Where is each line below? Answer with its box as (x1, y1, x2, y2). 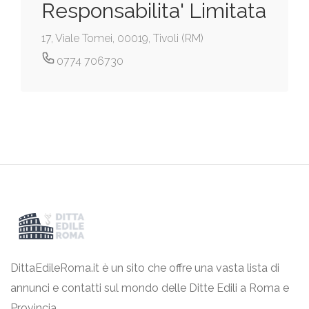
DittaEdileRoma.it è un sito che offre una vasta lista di (10, 261, 279, 275)
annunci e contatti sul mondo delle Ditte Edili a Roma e (10, 281, 289, 295)
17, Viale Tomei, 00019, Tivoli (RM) (41, 32, 203, 46)
